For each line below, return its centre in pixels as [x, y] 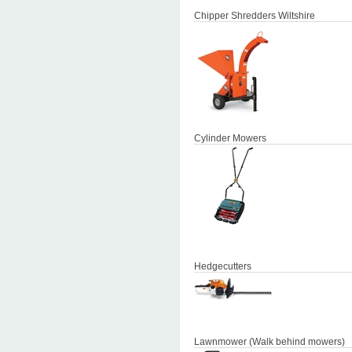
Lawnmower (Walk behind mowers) [269, 342]
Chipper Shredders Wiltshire [255, 16]
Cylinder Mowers [230, 138]
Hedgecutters [223, 266]
